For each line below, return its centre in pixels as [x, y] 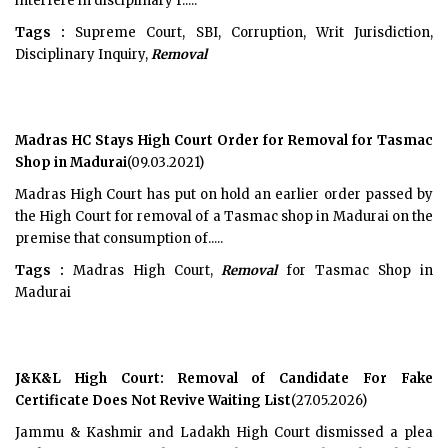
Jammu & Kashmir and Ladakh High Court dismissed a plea [224, 432]
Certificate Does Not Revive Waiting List [153, 400]
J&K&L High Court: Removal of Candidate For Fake [224, 378]
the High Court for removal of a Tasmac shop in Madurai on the [224, 216]
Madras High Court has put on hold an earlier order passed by [224, 194]
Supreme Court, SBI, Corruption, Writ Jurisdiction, [249, 32]
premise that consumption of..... [119, 238]
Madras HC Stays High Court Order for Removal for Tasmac [224, 140]
